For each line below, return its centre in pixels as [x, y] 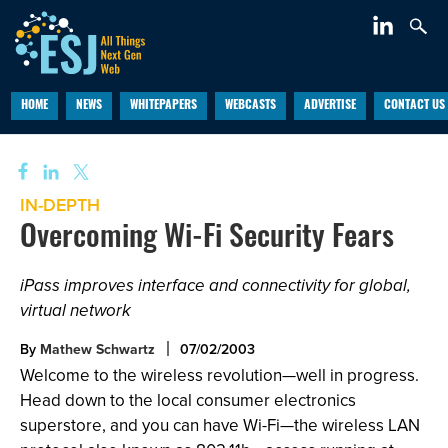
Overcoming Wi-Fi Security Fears [207, 239]
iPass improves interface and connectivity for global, [215, 285]
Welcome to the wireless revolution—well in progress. [219, 375]
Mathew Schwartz [97, 349]
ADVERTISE [329, 106]
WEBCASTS [250, 106]
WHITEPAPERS [163, 106]
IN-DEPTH [60, 204]
